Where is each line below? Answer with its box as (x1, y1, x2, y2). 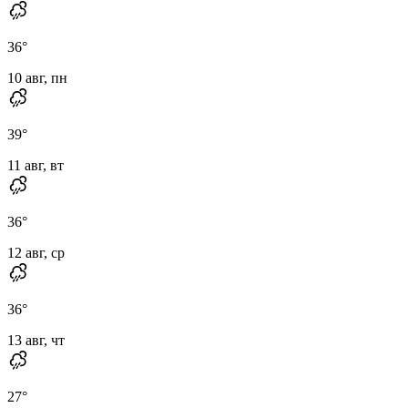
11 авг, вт (7, 157, 64, 173)
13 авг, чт (7, 331, 65, 348)
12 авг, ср (7, 244, 65, 260)
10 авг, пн (7, 69, 67, 86)
